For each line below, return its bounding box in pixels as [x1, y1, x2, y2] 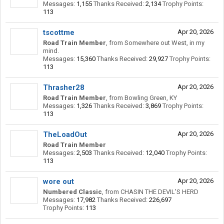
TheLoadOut [43, 130, 87, 139]
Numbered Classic [43, 188, 102, 195]
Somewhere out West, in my [124, 39, 204, 46]
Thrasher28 [43, 83, 84, 92]
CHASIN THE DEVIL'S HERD [120, 188, 198, 195]
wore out [43, 177, 74, 186]
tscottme [43, 28, 74, 37]
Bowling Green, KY [124, 94, 177, 101]
